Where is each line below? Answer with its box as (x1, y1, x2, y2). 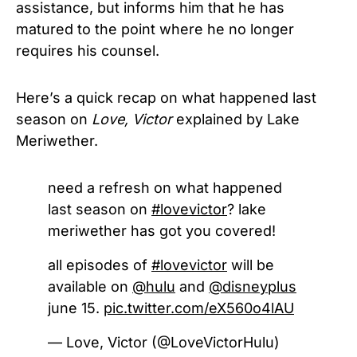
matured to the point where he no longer (16, 21, 294, 38)
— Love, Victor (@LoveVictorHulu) (48, 334, 280, 351)
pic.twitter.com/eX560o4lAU (104, 300, 294, 317)
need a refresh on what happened (48, 179, 282, 197)
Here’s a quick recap (16, 89, 160, 107)
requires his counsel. (16, 42, 159, 60)
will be (227, 257, 274, 274)
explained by (172, 111, 267, 128)
